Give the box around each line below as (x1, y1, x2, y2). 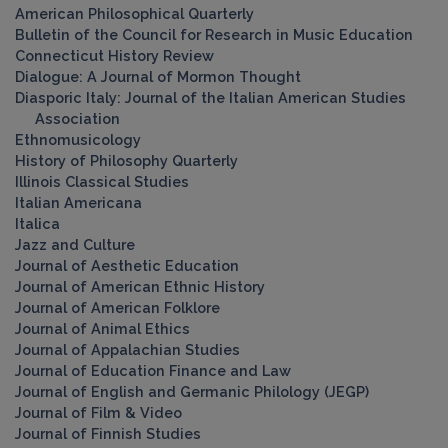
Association (35, 109, 120, 127)
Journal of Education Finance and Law (15, 361, 291, 379)
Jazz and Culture (15, 235, 135, 253)
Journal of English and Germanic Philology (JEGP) (15, 382, 369, 400)
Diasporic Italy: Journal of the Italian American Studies (15, 88, 406, 106)
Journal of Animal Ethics (15, 319, 190, 337)
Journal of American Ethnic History (15, 277, 265, 295)
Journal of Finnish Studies (15, 424, 201, 442)
